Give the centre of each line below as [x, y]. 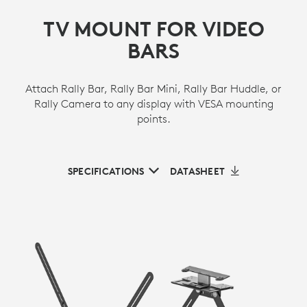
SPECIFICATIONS [106, 171]
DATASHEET [197, 171]
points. [153, 118]
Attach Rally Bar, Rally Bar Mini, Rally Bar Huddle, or [153, 88]
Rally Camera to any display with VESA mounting [153, 103]
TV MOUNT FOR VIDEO [153, 29]
